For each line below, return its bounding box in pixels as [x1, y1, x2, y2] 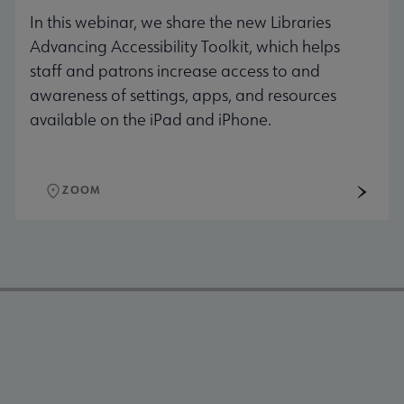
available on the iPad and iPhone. [30, 109, 272, 131]
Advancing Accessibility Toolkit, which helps [30, 36, 341, 58]
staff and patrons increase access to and [30, 60, 321, 82]
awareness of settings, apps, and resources [30, 85, 337, 106]
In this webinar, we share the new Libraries [30, 12, 332, 33]
